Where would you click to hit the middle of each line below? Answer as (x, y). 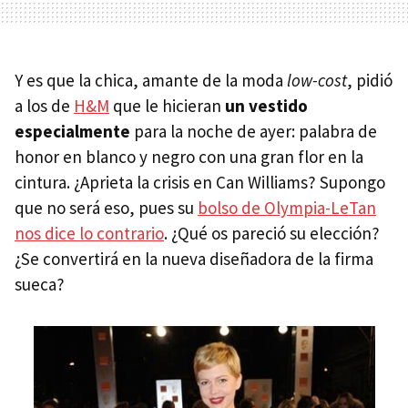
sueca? (40, 284)
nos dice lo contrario (89, 233)
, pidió (370, 80)
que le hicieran (167, 106)
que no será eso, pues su (106, 208)
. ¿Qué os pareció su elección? (272, 233)
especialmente (72, 131)
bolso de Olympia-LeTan (287, 208)
